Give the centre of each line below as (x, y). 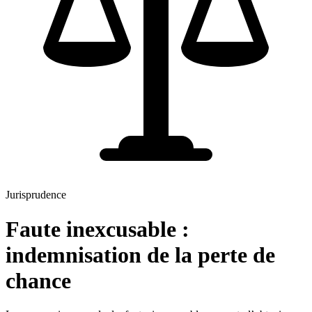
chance (38, 280)
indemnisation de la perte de (140, 255)
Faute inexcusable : (97, 229)
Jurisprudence (36, 195)
